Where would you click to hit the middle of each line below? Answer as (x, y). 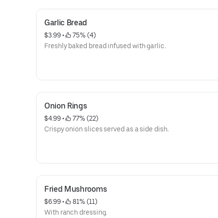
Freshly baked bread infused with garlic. (105, 46)
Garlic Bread (66, 23)
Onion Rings (66, 106)
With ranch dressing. (76, 212)
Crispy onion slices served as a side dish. (107, 129)
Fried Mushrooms (76, 189)
